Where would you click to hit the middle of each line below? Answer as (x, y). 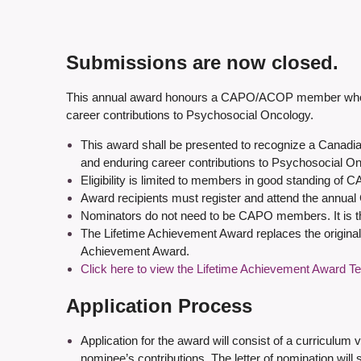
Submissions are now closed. (202, 63)
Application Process (159, 306)
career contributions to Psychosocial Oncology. (190, 115)
